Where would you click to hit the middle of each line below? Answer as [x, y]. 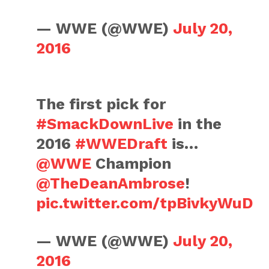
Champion [131, 163]
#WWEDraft [122, 144]
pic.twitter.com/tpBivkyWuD [145, 203]
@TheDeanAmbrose [111, 183]
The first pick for [101, 104]
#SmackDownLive [105, 124]
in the [198, 124]
